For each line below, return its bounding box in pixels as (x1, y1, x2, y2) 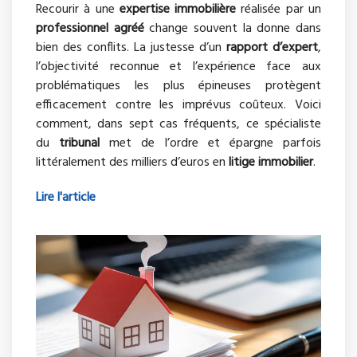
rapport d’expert (226, 37, 318, 59)
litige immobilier (229, 152, 313, 174)
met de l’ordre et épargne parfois (100, 133, 322, 155)
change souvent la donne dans (143, 18, 322, 40)
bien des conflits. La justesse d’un (36, 37, 226, 59)
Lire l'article (36, 187, 96, 209)
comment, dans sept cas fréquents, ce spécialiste (36, 114, 321, 135)
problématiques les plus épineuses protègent (36, 76, 321, 97)
